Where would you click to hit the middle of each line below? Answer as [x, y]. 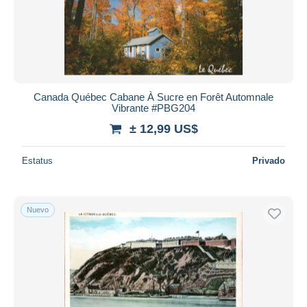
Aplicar [153, 29]
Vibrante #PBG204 [153, 108]
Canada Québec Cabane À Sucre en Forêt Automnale [153, 97]
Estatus [37, 160]
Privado [269, 160]
